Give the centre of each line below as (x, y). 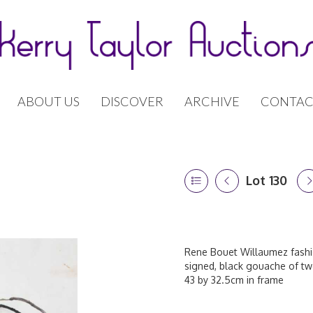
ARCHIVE (212, 101)
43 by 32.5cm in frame (234, 280)
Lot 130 (267, 180)
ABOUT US (49, 101)
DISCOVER (132, 101)
